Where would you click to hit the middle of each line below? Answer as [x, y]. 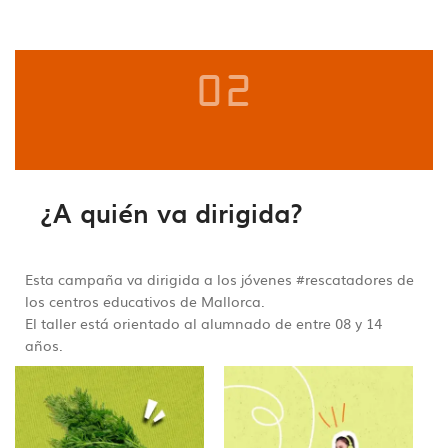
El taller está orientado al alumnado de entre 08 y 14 [203, 322]
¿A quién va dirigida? [171, 212]
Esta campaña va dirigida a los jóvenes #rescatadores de [219, 278]
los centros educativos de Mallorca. [145, 300]
